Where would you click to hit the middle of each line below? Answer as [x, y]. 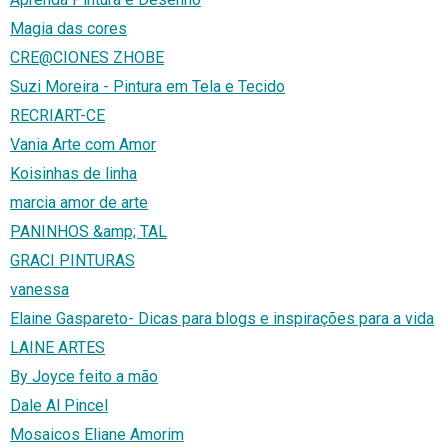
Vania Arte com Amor [83, 145]
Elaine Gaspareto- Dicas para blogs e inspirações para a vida [222, 319]
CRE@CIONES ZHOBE [87, 58]
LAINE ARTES [57, 348]
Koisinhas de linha [73, 174]
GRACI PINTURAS [72, 261]
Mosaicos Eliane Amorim [97, 435]
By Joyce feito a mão [84, 377]
